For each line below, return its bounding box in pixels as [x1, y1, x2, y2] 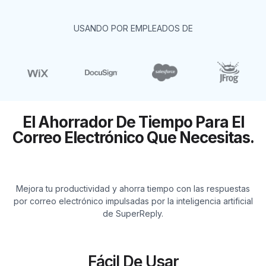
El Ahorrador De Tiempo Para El [22, 113, 244, 132]
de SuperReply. [103, 208, 163, 218]
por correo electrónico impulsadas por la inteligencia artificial [13, 195, 253, 206]
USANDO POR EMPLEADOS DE [73, 23, 193, 34]
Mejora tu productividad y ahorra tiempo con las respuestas [16, 183, 250, 194]
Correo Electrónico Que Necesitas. [12, 128, 254, 147]
